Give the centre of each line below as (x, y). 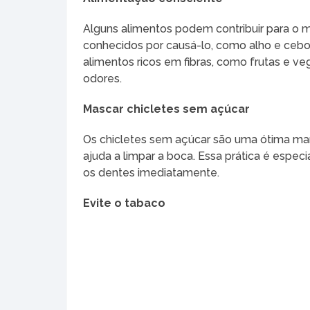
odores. (103, 79)
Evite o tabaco (125, 203)
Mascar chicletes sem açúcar (167, 109)
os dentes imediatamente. (152, 173)
